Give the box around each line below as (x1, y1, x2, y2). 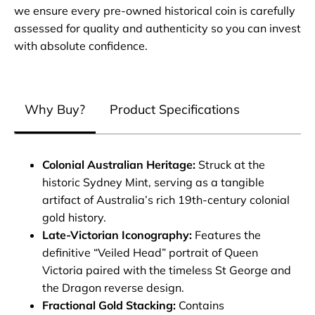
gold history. (42, 210, 106, 225)
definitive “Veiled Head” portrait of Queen (42, 245, 258, 260)
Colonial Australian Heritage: (42, 157, 195, 172)
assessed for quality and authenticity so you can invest (14, 20, 301, 35)
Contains (176, 298, 224, 313)
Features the (192, 228, 261, 243)
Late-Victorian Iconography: (42, 228, 192, 243)
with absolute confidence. (14, 38, 148, 53)
